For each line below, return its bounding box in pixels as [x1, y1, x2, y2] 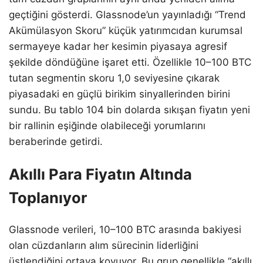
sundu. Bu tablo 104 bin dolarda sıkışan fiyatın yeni [9, 103, 250, 116]
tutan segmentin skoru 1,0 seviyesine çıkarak [9, 72, 220, 84]
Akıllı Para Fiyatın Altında [9, 164, 192, 183]
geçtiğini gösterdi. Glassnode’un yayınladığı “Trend [9, 8, 246, 21]
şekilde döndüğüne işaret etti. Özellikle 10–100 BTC [9, 56, 251, 68]
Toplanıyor [9, 188, 87, 207]
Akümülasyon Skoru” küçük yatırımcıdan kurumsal [9, 24, 242, 36]
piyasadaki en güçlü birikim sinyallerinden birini [9, 87, 230, 100]
